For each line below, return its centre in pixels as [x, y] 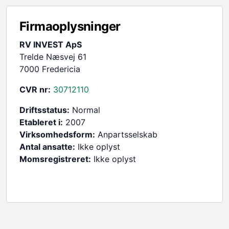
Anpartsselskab [126, 134]
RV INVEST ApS [51, 44]
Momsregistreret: [55, 159]
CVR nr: [35, 89]
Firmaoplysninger [70, 26]
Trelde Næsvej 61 [53, 56]
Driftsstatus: [44, 110]
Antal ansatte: [47, 146]
